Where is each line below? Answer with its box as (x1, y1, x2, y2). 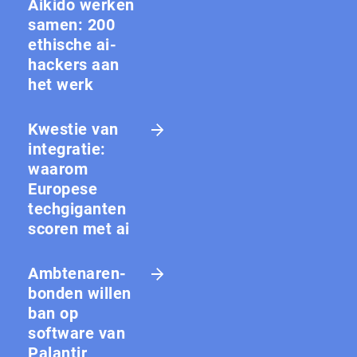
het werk (28, 74, 93, 94)
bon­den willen (28, 283, 131, 303)
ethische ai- (28, 34, 116, 54)
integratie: (28, 139, 106, 159)
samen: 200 (28, 14, 115, 34)
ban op (28, 303, 78, 323)
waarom (28, 159, 88, 178)
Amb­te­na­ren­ (28, 263, 126, 283)
